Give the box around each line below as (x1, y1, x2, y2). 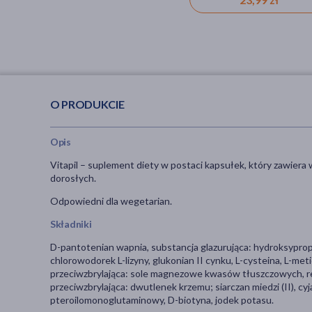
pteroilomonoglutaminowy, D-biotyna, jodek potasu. (50, 294, 274, 306)
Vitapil (50, 159, 80, 171)
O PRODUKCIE (50, 97, 125, 111)
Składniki (50, 218, 92, 231)
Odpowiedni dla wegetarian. (50, 195, 172, 208)
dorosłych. (50, 172, 98, 185)
